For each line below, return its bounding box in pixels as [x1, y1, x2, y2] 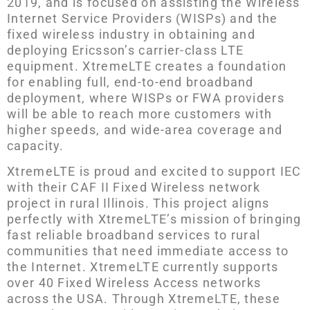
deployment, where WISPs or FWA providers [7, 90, 284, 105]
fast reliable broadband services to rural [7, 228, 261, 243]
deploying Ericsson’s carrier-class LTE [7, 42, 244, 57]
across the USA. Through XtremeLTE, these [7, 291, 280, 307]
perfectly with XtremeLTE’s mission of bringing [7, 212, 302, 227]
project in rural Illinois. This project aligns [7, 196, 270, 211]
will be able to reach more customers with [7, 106, 273, 121]
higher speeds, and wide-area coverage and [7, 122, 283, 137]
